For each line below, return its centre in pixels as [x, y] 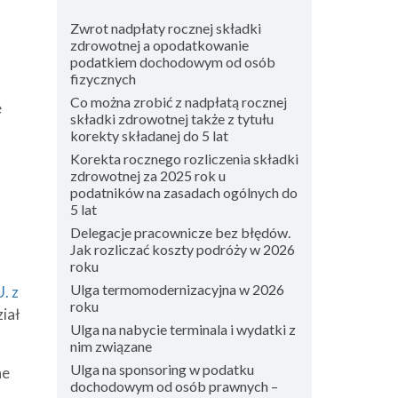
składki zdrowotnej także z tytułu [171, 119]
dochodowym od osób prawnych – [174, 386]
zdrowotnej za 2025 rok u [147, 175]
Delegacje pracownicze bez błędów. [180, 232]
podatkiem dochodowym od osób [172, 62]
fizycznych [103, 79]
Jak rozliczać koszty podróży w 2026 [182, 249]
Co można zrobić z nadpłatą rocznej [178, 102]
